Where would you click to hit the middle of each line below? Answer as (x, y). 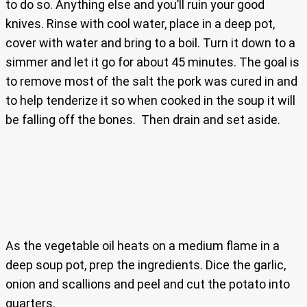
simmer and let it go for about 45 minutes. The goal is (152, 62)
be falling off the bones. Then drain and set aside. (143, 120)
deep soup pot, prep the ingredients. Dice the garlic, (146, 265)
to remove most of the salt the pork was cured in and (151, 82)
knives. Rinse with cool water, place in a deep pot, (140, 24)
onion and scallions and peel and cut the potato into (148, 284)
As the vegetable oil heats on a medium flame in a (143, 246)
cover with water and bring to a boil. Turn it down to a (150, 43)
